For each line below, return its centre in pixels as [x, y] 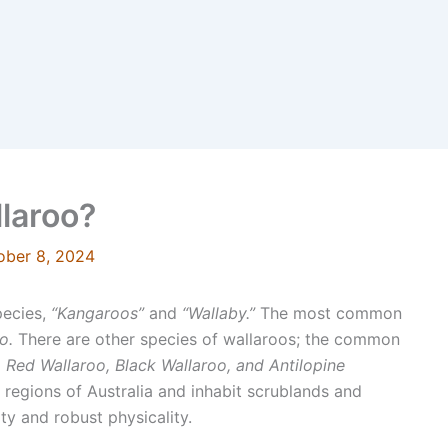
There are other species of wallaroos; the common [209, 338]
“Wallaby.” [221, 312]
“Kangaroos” [100, 312]
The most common [331, 312]
